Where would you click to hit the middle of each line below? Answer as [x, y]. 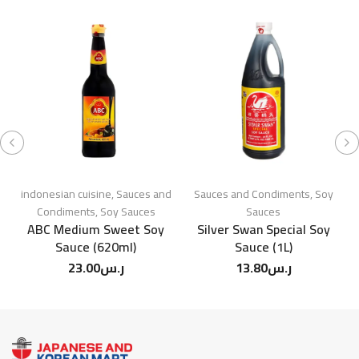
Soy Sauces [127, 212]
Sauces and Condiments [252, 194]
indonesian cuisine [66, 194]
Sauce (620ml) [96, 247]
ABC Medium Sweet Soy [96, 230]
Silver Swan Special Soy [263, 230]
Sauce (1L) [263, 247]
